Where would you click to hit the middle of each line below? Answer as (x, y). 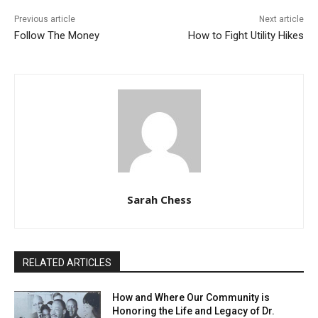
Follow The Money (57, 36)
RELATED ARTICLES (67, 263)
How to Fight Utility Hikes (246, 36)
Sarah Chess (159, 200)
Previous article (45, 20)
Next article (281, 20)
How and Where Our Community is (191, 298)
